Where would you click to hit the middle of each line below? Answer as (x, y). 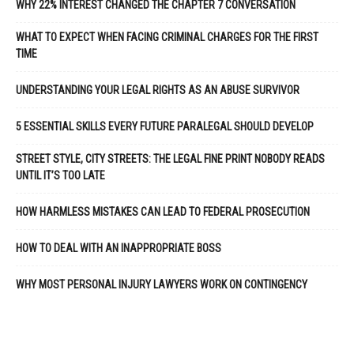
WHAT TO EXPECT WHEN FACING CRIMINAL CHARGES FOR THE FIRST (167, 37)
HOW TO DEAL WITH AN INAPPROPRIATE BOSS (119, 248)
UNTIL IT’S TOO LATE (60, 175)
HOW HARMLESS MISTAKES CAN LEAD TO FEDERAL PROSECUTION (163, 211)
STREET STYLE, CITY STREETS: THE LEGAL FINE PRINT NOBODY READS (170, 158)
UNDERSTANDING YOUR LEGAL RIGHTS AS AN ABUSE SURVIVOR (158, 90)
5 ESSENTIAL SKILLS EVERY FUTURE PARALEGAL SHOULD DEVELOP (165, 126)
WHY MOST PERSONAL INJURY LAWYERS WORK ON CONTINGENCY (162, 284)
